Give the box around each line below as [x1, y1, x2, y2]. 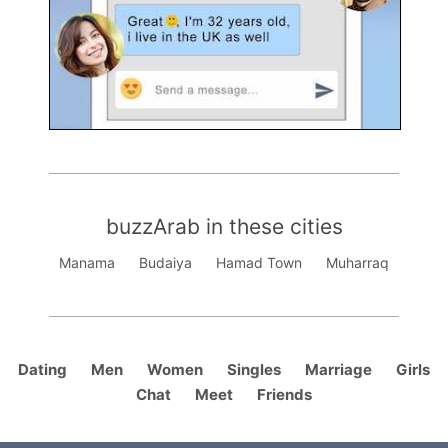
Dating [18, 360, 67, 380]
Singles [227, 360, 281, 380]
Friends [257, 385, 312, 405]
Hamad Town [216, 254, 302, 272]
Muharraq [326, 254, 389, 272]
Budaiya [139, 254, 192, 272]
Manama [59, 254, 115, 272]
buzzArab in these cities [105, 214, 343, 240]
